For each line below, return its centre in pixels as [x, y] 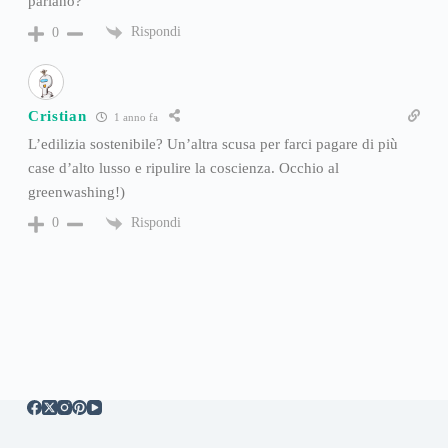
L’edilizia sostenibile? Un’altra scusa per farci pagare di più [212, 144]
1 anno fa [135, 116]
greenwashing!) [76, 192]
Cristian [57, 115]
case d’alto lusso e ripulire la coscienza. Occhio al [183, 168]
